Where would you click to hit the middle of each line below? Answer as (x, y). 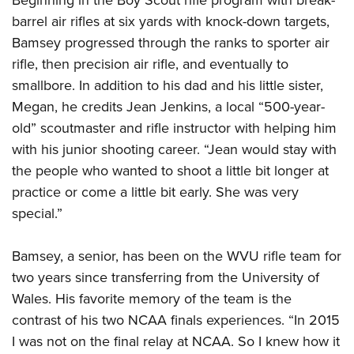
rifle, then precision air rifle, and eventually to (150, 64)
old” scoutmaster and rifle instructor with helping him (174, 128)
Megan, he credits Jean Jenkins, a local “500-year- (168, 107)
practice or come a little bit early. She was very (155, 192)
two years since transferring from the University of (166, 277)
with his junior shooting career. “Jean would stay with (174, 149)
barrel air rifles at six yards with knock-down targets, (171, 21)
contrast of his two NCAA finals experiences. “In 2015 (176, 320)
